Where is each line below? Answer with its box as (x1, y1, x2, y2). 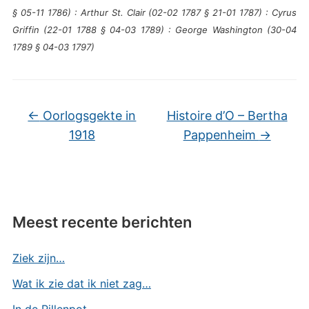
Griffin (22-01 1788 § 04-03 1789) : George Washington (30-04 (12, 23, 297, 35)
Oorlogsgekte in (39, 108, 137, 123)
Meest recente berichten (12, 212, 192, 231)
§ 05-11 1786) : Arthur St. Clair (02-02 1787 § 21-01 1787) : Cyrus (12, 6, 297, 18)
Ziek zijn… (12, 250, 65, 265)
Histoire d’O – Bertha (166, 108, 288, 123)
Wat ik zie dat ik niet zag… (12, 276, 151, 290)
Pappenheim (183, 127, 259, 142)
